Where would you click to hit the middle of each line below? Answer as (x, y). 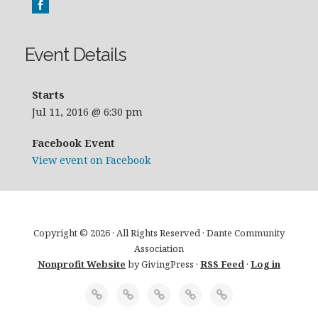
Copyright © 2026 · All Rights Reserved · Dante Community (159, 233)
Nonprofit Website (82, 264)
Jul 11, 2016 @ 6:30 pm (87, 112)
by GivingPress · (163, 264)
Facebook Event (73, 143)
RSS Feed (222, 264)
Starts (48, 95)
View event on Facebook (92, 160)
